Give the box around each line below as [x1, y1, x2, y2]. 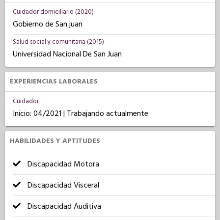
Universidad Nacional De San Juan [13, 49, 122, 59]
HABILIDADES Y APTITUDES [10, 136, 100, 146]
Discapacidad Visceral [26, 180, 99, 191]
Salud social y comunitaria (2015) [13, 37, 104, 46]
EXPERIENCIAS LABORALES [10, 77, 98, 86]
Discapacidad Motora [26, 159, 99, 169]
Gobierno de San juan [13, 19, 82, 29]
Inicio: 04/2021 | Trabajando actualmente [13, 108, 148, 119]
